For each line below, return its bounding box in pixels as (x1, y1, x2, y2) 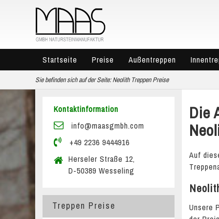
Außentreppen (129, 54, 176, 65)
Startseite (43, 54, 77, 65)
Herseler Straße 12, (68, 153, 135, 164)
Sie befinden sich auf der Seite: (35, 75, 111, 84)
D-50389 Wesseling (68, 165, 134, 176)
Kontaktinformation (54, 104, 118, 114)
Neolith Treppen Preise (112, 75, 169, 84)
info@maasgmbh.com (69, 120, 144, 131)
